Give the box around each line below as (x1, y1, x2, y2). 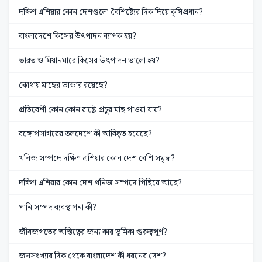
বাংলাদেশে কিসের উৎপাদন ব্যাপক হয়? (19, 31, 136, 41)
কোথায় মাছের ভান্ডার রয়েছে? (19, 80, 108, 89)
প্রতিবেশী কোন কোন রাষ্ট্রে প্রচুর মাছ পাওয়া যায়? (19, 104, 162, 114)
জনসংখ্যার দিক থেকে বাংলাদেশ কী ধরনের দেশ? (19, 251, 166, 261)
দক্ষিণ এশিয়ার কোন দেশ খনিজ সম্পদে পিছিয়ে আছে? (19, 177, 182, 187)
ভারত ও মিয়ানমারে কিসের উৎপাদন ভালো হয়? (19, 56, 160, 65)
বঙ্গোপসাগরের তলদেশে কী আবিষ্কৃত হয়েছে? (19, 129, 152, 139)
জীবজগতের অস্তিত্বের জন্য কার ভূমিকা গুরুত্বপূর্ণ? (19, 226, 167, 236)
